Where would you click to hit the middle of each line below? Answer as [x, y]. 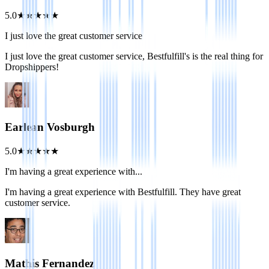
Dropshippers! [32, 67]
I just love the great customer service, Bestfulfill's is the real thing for [134, 56]
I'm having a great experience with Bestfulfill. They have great [123, 192]
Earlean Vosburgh [50, 127]
